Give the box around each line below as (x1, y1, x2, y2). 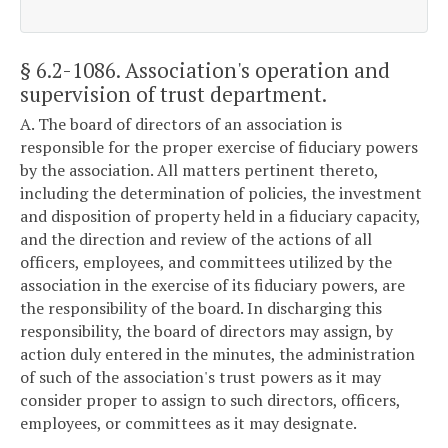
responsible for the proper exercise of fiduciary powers (20, 136, 418, 159)
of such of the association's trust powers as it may (20, 366, 381, 389)
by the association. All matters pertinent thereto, (20, 159, 378, 182)
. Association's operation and (116, 55, 390, 84)
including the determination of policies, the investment (20, 182, 422, 205)
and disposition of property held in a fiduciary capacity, (20, 205, 420, 228)
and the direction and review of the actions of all (20, 228, 372, 251)
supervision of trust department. (20, 79, 327, 108)
